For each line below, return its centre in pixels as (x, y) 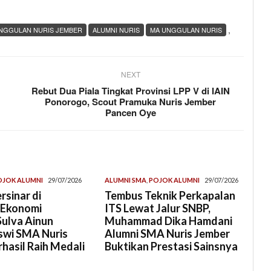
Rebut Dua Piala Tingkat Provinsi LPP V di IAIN (130, 90)
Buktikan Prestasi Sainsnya (171, 246)
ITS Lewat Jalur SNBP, (158, 208)
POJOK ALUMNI (175, 180)
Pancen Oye (130, 112)
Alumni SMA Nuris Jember (168, 233)
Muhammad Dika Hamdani (169, 220)
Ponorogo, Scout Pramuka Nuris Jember (131, 101)
